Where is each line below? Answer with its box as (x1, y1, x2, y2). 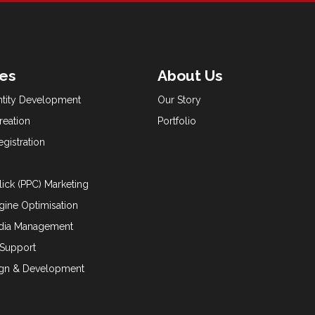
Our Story (157, 94, 201, 106)
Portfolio (157, 115, 196, 127)
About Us (157, 67, 223, 85)
